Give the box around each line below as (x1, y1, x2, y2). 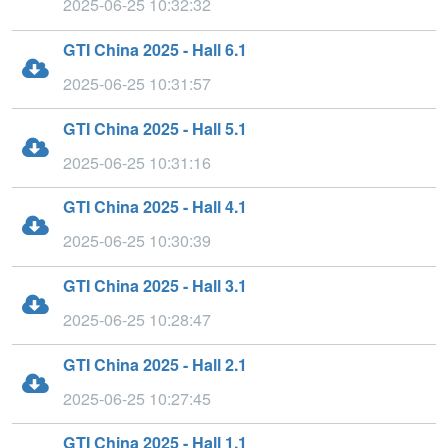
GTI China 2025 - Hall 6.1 (62, 38, 247, 62)
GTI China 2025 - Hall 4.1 (62, 195, 247, 219)
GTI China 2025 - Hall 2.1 (62, 352, 247, 376)
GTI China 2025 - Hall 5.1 (62, 116, 247, 140)
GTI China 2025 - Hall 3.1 (62, 273, 247, 297)
